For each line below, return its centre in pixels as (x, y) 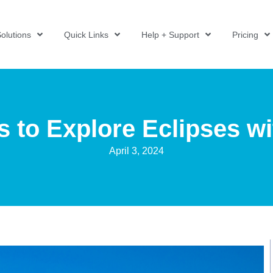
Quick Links (86, 34)
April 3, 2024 (136, 151)
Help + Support (170, 34)
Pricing (245, 34)
